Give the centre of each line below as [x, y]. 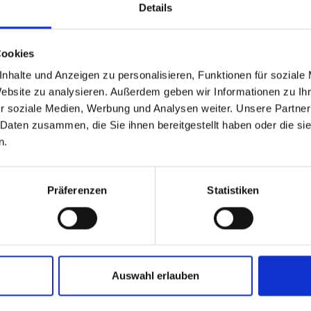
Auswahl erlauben [155, 276]
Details [155, 8]
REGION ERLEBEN [213, 261]
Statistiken [233, 190]
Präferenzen [77, 190]
